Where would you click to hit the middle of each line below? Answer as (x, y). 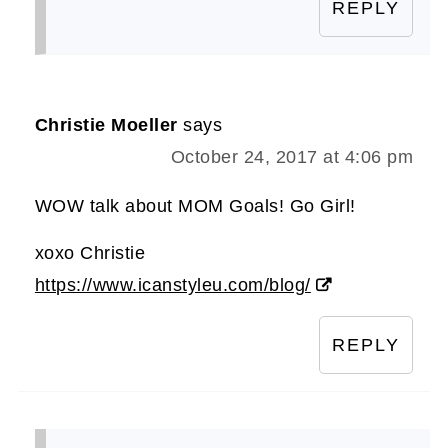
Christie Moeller (106, 124)
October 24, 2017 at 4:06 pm (292, 156)
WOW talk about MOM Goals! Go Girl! (195, 205)
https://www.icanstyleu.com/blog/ (172, 284)
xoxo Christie (90, 252)
